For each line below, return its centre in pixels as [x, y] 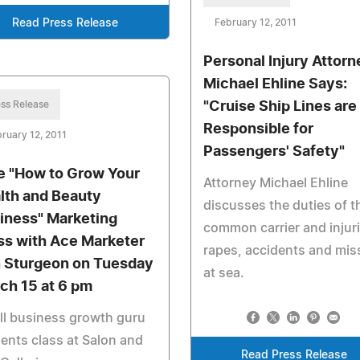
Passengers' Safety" [274, 152]
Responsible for [258, 129]
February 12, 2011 [255, 22]
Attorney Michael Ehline [275, 183]
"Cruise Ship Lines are [280, 107]
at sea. [223, 273]
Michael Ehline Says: [275, 84]
